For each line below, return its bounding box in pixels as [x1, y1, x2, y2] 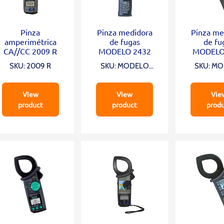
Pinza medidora [96, 26, 152, 37]
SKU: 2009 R [9, 61, 51, 70]
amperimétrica [4, 36, 56, 46]
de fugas [109, 36, 140, 46]
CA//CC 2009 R [3, 45, 57, 56]
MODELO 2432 [98, 45, 151, 56]
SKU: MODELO [100, 61, 149, 70]
